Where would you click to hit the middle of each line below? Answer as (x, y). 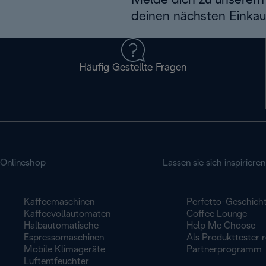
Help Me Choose (221, 226)
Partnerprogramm (224, 250)
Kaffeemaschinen (59, 202)
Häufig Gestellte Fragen (133, 68)
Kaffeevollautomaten (67, 214)
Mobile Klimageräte (64, 250)
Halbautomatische (61, 226)
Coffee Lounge (216, 214)
